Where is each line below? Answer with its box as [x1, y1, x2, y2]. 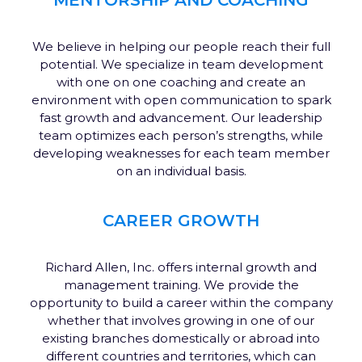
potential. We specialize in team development [39, 56, 323, 72]
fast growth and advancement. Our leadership [40, 109, 322, 125]
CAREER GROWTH [103, 211, 259, 231]
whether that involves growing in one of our [48, 313, 314, 329]
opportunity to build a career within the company [29, 295, 333, 311]
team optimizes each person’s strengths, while [39, 127, 323, 143]
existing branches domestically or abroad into [42, 330, 320, 347]
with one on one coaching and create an [57, 74, 305, 90]
